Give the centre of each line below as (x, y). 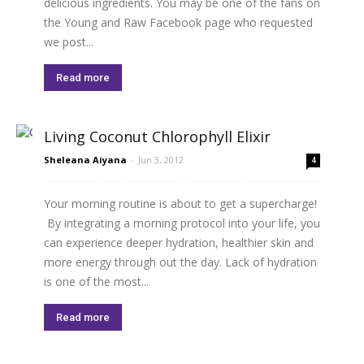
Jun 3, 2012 (161, 160)
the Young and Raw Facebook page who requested (178, 22)
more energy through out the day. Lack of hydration (180, 262)
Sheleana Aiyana (85, 160)
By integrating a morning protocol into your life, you (182, 223)
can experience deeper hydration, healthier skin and (179, 243)
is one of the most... (96, 282)
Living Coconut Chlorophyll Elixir (157, 136)
